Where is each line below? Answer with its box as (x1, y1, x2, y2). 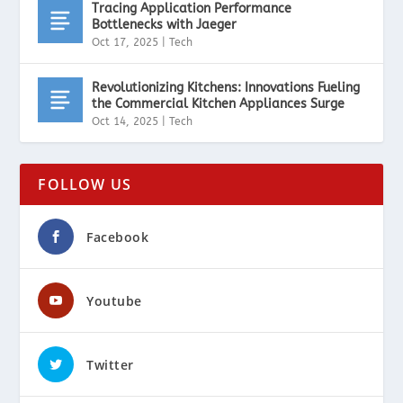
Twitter (86, 356, 134, 374)
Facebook (86, 228, 149, 246)
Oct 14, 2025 (92, 115, 159, 129)
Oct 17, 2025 (92, 36, 159, 49)
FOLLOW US (38, 175, 132, 195)
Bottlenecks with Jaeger (92, 17, 237, 33)
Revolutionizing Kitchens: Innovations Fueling (92, 80, 361, 96)
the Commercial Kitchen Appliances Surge (92, 96, 345, 112)
